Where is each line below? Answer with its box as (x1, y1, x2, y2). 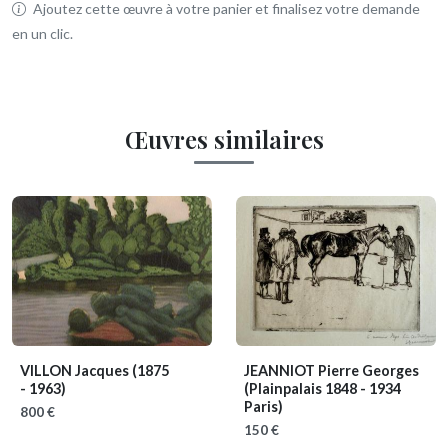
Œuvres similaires (124, 123, 324, 156)
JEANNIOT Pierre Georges (244, 362, 419, 380)
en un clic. (12, 25, 73, 43)
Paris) (244, 398, 283, 416)
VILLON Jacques (20, 362, 132, 380)
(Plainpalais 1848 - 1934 (244, 380, 401, 398)
